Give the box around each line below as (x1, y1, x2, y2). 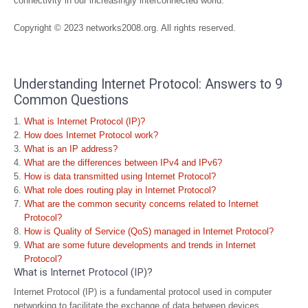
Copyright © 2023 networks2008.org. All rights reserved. (14, 23, 236, 33)
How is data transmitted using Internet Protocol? (24, 171, 216, 181)
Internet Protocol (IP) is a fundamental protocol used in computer (14, 287, 272, 297)
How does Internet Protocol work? (24, 130, 158, 140)
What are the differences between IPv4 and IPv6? (24, 157, 222, 168)
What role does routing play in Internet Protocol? (24, 185, 216, 195)
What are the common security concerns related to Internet (24, 199, 258, 209)
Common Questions (14, 92, 129, 108)
